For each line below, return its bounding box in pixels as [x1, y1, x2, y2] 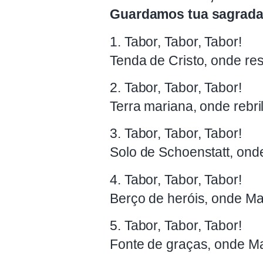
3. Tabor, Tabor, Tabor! [110, 126, 242, 141]
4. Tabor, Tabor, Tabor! [110, 171, 242, 187]
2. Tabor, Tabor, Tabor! [110, 80, 242, 96]
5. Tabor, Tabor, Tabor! [110, 218, 242, 234]
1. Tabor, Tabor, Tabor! [110, 33, 242, 49]
